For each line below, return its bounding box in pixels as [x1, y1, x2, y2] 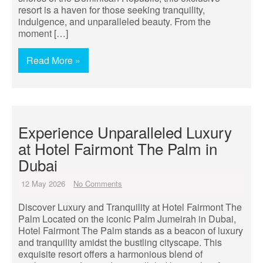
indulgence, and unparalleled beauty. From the [18, 15, 211, 28]
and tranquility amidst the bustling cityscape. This [18, 235, 222, 249]
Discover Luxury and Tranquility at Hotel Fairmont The [18, 200, 242, 214]
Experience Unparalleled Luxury [18, 121, 232, 143]
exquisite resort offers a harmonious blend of [18, 247, 203, 261]
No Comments [73, 178, 122, 189]
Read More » [26, 53, 80, 67]
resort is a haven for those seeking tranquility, [18, 3, 205, 16]
